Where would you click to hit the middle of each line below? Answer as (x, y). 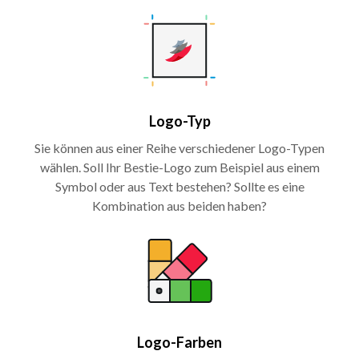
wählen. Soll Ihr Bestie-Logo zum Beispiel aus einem (179, 167)
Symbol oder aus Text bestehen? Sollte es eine (179, 186)
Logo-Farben (179, 342)
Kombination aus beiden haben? (179, 205)
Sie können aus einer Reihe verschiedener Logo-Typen (179, 147)
